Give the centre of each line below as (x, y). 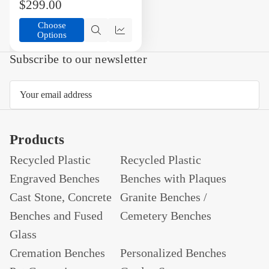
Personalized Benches (173, 253)
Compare (143, 39)
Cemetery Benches (166, 216)
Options (52, 35)
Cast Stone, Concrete (61, 197)
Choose (52, 25)
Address (25, 102)
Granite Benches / (164, 197)
